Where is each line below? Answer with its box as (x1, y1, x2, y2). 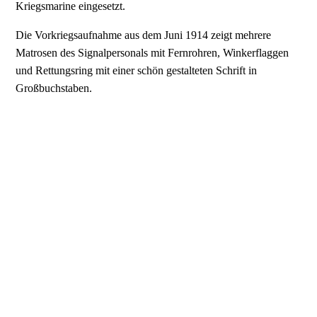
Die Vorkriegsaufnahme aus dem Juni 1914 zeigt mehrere (16, 29, 272, 42)
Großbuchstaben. (16, 82, 93, 95)
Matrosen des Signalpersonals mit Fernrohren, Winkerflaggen (16, 47, 289, 59)
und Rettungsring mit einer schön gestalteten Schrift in (16, 64, 258, 77)
